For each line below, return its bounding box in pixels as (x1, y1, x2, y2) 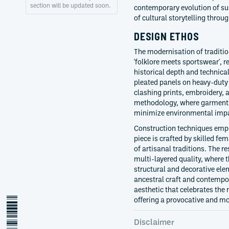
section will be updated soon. (30, 2, 110, 9)
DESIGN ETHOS (134, 30, 199, 42)
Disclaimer (134, 217, 174, 226)
